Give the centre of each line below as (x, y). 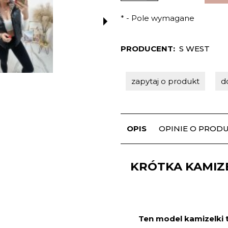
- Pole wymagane (160, 18)
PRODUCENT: (148, 49)
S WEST (194, 49)
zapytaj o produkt (166, 81)
